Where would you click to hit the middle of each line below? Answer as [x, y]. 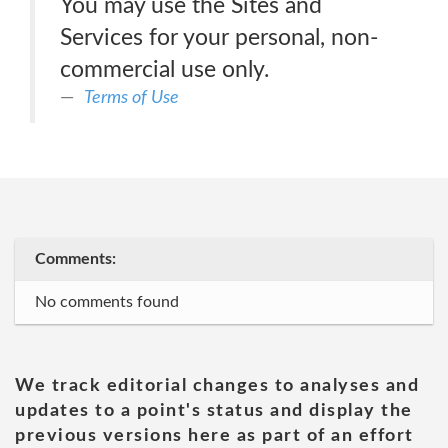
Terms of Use [131, 97]
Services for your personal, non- [219, 37]
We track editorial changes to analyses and [217, 386]
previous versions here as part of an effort [214, 436]
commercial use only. [164, 69]
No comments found [107, 302]
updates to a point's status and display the [214, 411]
